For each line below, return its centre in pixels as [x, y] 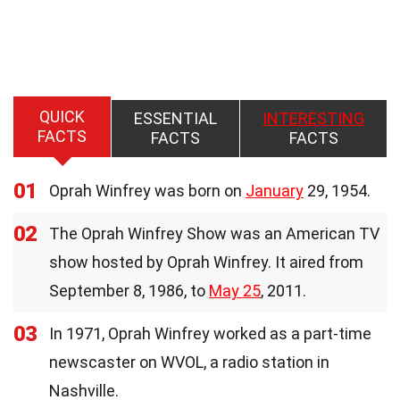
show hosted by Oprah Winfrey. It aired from [206, 262]
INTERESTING [313, 118]
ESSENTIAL [175, 118]
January [275, 190]
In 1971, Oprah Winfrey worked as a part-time [210, 333]
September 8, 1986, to [129, 290]
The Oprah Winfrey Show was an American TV [214, 233]
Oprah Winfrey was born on [147, 190]
